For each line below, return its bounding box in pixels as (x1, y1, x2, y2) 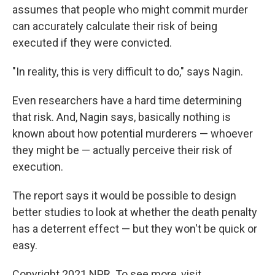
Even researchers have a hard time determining (12, 94, 242, 107)
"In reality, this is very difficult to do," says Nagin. (12, 65, 243, 78)
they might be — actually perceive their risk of (12, 144, 233, 157)
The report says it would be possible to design (12, 189, 236, 202)
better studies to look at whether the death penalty (12, 206, 257, 219)
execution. (12, 160, 63, 173)
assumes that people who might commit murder (12, 3, 248, 16)
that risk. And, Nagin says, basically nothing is (12, 110, 231, 123)
